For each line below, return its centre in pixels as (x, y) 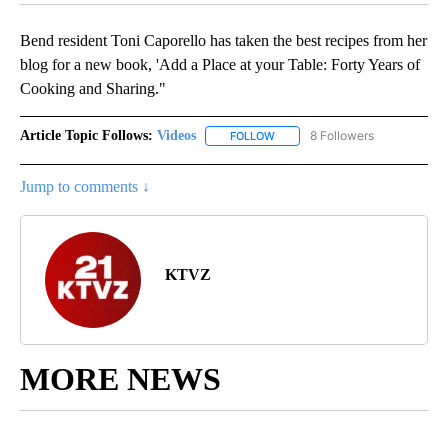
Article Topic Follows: (86, 136)
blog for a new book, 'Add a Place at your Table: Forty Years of (220, 65)
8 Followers (342, 136)
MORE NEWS (120, 379)
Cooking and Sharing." (93, 89)
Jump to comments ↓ (85, 187)
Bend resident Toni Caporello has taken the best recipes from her (223, 41)
